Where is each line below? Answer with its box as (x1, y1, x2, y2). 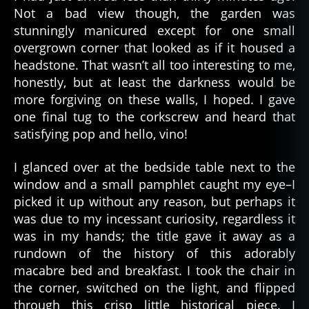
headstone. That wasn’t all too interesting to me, (14, 57, 295, 74)
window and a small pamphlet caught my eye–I (14, 175, 295, 192)
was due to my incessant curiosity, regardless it (14, 210, 295, 227)
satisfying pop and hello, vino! (14, 126, 188, 143)
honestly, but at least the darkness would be (14, 74, 295, 91)
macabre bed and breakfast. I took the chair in (14, 261, 295, 279)
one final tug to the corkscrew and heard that (14, 108, 295, 126)
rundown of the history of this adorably (14, 244, 295, 261)
